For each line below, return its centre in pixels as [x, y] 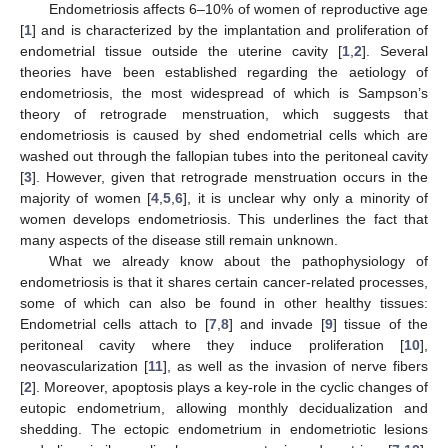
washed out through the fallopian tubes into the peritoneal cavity [224, 155]
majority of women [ [86, 197]
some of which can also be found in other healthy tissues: [224, 302]
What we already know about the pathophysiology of [238, 260]
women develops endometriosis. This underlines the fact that [224, 218]
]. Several [395, 50]
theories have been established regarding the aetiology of [224, 71]
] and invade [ [276, 323]
